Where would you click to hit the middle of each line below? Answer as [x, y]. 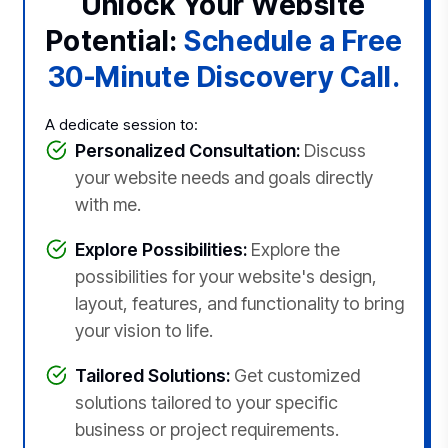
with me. [107, 204]
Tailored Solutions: [152, 375]
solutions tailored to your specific [206, 402]
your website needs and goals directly [223, 177]
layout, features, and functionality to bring [239, 303]
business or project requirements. [206, 429]
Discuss [332, 150]
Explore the [293, 249]
